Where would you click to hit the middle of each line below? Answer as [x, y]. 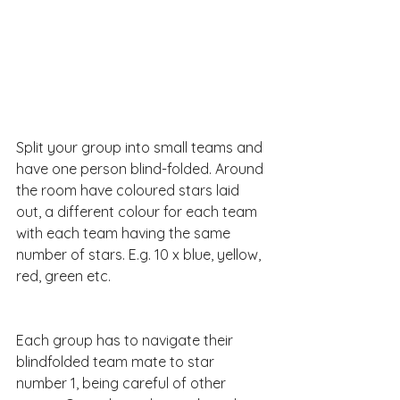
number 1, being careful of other [123, 383]
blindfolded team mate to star [117, 361]
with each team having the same [125, 233]
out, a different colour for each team [138, 211]
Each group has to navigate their [126, 340]
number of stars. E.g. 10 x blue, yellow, [140, 254]
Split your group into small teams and [141, 147]
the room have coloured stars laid [129, 190]
